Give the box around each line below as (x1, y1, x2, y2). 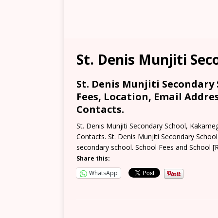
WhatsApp (89, 169, 118, 177)
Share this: (76, 154, 110, 163)
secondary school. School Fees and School (76, 143, 213, 152)
